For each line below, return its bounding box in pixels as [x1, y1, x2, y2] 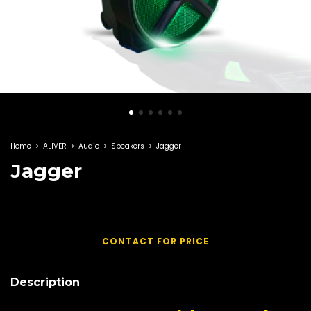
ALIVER [43, 141, 67, 151]
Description [10, 276, 80, 289]
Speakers [111, 141, 144, 151]
